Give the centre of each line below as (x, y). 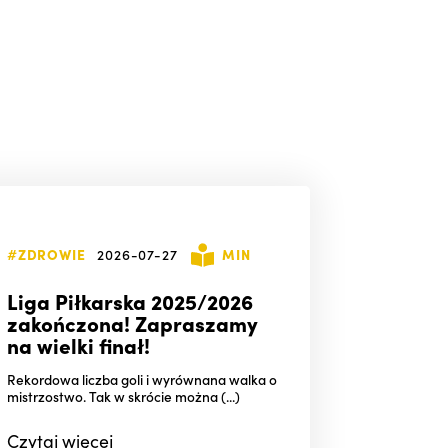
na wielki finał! (78, 344)
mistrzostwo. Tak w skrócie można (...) (123, 395)
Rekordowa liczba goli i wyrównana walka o (141, 378)
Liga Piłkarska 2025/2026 (129, 300)
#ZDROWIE (46, 254)
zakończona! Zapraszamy (132, 322)
